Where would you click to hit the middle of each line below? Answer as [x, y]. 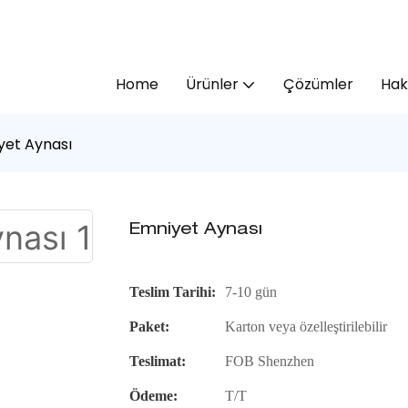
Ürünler [212, 84]
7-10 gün [251, 291]
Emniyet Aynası [196, 230]
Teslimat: [158, 361]
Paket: [150, 326]
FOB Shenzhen [270, 361]
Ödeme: [154, 395]
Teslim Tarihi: [173, 291]
